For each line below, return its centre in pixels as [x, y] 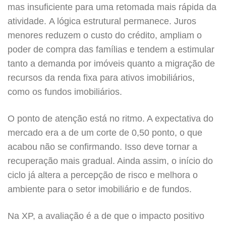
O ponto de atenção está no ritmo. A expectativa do [110, 119]
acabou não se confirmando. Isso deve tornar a [102, 147]
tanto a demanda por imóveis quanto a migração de [111, 64]
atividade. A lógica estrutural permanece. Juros [102, 21]
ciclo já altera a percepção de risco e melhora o [103, 175]
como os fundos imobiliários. [66, 92]
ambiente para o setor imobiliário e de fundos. [100, 189]
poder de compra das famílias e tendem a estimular [111, 49]
